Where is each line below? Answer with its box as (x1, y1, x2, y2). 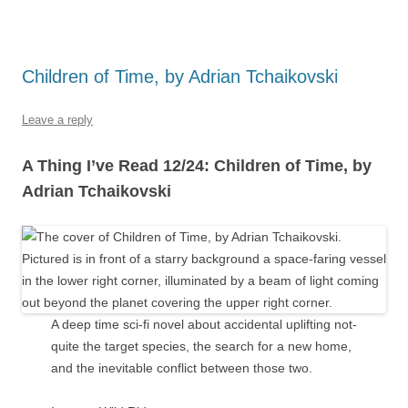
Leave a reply (22, 113, 93, 127)
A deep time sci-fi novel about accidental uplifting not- (51, 317, 357, 331)
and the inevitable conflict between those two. (51, 361, 312, 375)
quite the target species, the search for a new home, (51, 339, 352, 353)
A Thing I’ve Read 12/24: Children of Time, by (22, 157, 372, 175)
